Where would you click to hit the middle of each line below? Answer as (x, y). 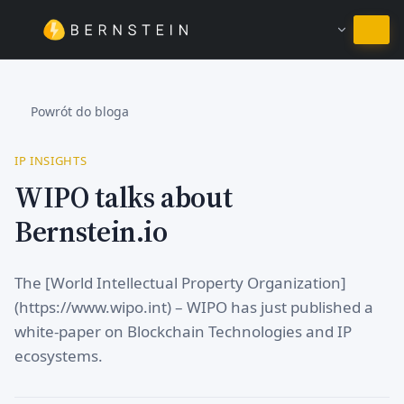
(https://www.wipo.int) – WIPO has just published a (194, 307)
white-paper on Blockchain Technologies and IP (183, 331)
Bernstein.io (91, 231)
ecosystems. (59, 355)
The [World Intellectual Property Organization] (180, 282)
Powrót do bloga (79, 111)
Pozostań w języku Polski (202, 33)
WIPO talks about (124, 197)
